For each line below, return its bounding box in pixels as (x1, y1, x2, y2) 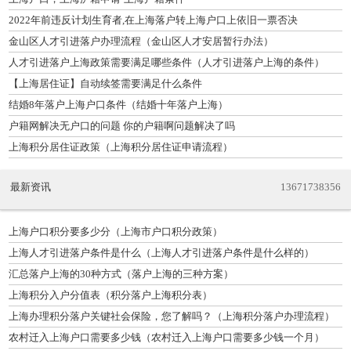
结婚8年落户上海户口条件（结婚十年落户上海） (9, 98, 228, 110)
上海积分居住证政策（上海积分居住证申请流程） (9, 140, 233, 153)
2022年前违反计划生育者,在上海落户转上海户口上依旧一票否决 (9, 13, 298, 26)
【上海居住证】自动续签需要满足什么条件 (9, 77, 202, 89)
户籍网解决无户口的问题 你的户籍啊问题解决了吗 (9, 119, 235, 132)
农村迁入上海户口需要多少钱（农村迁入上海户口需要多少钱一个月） (9, 331, 324, 343)
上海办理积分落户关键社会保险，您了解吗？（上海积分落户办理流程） (9, 310, 335, 322)
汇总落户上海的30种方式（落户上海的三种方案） (9, 268, 233, 280)
